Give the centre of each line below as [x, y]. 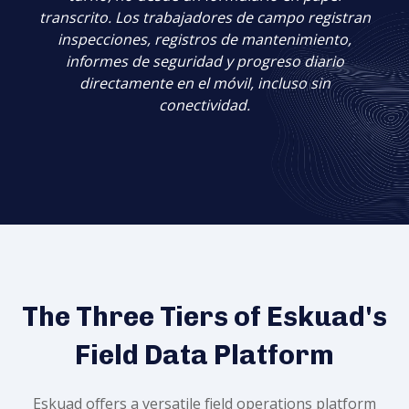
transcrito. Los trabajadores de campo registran [204, 17]
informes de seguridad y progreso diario [204, 61]
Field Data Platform [204, 356]
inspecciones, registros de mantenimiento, [204, 39]
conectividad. [204, 105]
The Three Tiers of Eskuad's [204, 317]
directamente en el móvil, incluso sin [204, 83]
